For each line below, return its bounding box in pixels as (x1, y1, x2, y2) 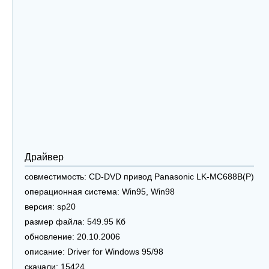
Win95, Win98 (119, 187, 175, 196)
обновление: (25, 232, 74, 241)
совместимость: (25, 172, 86, 181)
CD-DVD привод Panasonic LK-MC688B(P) (86, 172, 254, 181)
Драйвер (25, 152, 64, 162)
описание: (25, 247, 65, 256)
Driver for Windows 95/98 (65, 247, 163, 256)
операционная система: (25, 187, 119, 196)
